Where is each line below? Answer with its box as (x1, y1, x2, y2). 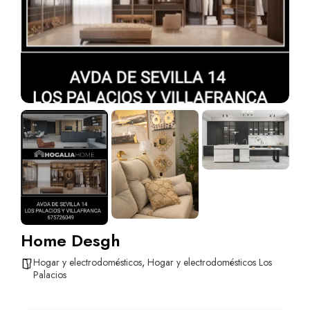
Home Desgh (21, 228, 120, 253)
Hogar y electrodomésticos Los (147, 255, 272, 269)
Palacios (33, 267, 66, 282)
